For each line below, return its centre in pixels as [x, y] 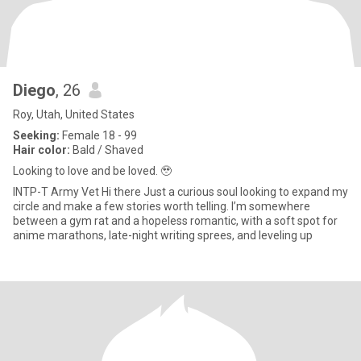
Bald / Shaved [107, 150]
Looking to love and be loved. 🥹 [92, 171]
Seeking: [36, 135]
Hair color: [41, 150]
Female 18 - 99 [98, 135]
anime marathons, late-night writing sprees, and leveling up [163, 235]
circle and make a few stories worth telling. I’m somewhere [162, 206]
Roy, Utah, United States [74, 114]
